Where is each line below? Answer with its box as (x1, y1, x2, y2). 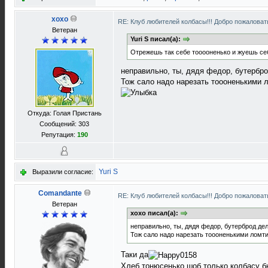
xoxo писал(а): (130, 209, 180, 217)
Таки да (121, 250, 148, 260)
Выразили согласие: (32, 168, 93, 175)
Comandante (38, 189, 82, 197)
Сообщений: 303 (39, 120, 89, 127)
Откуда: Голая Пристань (27, 109, 102, 117)
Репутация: (41, 131, 77, 138)
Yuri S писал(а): (130, 35, 182, 42)
